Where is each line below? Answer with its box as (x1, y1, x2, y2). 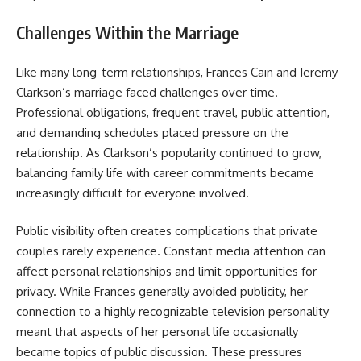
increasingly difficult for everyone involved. (16, 185, 249, 201)
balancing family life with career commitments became (16, 164, 314, 180)
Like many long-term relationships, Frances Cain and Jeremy (16, 64, 338, 80)
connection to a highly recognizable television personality (16, 304, 329, 320)
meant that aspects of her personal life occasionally (16, 324, 298, 340)
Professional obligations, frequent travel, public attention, (16, 104, 330, 120)
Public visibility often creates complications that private (16, 223, 317, 239)
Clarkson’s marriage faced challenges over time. (16, 84, 278, 100)
